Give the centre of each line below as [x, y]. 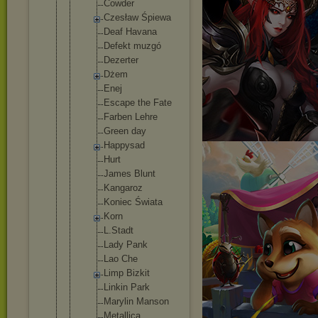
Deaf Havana [130, 32]
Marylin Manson [136, 301]
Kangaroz [123, 188]
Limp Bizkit [127, 273]
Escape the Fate [138, 103]
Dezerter [121, 60]
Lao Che [121, 259]
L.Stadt [119, 230]
